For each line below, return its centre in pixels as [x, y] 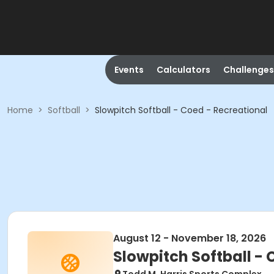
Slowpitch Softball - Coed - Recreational [181, 110]
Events [129, 70]
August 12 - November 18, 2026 [190, 238]
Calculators [183, 70]
